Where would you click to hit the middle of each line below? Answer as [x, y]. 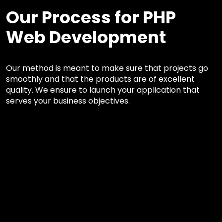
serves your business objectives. [68, 101]
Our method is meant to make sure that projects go [107, 68]
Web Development [86, 37]
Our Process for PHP [91, 17]
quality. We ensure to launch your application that [103, 90]
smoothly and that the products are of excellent [100, 79]
